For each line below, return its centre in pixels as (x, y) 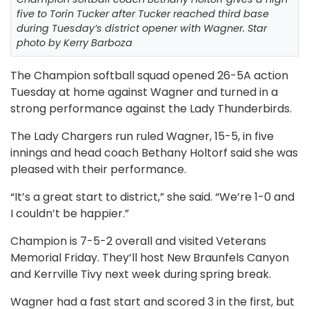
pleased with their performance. (98, 169)
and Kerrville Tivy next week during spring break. (141, 274)
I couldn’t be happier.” (70, 213)
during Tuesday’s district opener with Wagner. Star (142, 28)
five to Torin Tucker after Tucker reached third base (143, 13)
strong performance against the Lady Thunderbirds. (151, 108)
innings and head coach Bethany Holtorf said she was (154, 152)
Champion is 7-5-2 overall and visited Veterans (138, 241)
